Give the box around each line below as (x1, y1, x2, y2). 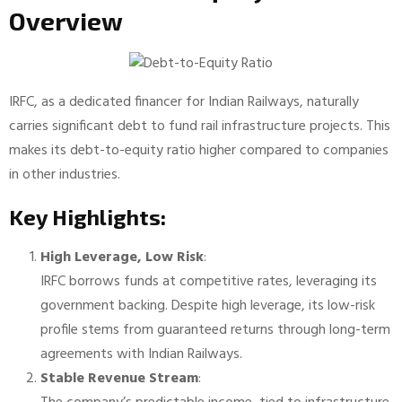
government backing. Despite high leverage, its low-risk (40, 294, 375, 318)
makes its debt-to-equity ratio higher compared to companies (9, 139, 389, 162)
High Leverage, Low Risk (40, 246, 204, 269)
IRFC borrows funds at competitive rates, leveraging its (40, 270, 377, 293)
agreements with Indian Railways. (40, 343, 242, 366)
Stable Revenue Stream (40, 367, 198, 390)
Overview (9, 5, 123, 36)
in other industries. (9, 163, 120, 187)
